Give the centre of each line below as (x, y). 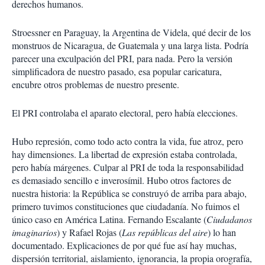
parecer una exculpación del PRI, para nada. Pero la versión (122, 58)
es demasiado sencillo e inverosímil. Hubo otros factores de (122, 180)
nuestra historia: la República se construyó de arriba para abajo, (129, 193)
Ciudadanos (229, 219)
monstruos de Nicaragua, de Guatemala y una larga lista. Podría (130, 45)
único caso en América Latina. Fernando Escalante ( (109, 219)
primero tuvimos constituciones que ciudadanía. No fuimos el (126, 206)
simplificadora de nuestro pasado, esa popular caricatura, (117, 71)
